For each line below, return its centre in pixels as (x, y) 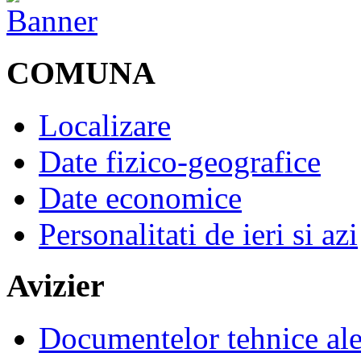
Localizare (105, 125)
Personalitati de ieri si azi (198, 234)
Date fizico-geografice (180, 161)
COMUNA (81, 73)
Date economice (140, 197)
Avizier (56, 286)
